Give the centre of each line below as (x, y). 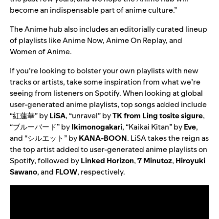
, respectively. (102, 172)
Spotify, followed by (45, 161)
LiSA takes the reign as (170, 138)
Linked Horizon (107, 161)
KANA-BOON (103, 138)
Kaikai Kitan (149, 127)
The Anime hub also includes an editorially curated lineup (109, 29)
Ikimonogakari (97, 127)
